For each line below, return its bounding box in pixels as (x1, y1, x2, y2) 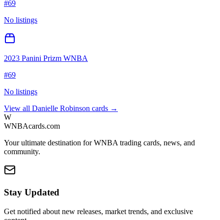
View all (4, 104, 32, 113)
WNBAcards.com (4, 122, 60, 131)
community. (4, 147, 40, 156)
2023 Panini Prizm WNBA (4, 54, 88, 63)
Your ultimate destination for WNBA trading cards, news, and (4, 138, 195, 147)
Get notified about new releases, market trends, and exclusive (4, 207, 193, 216)
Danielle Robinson (32, 104, 90, 113)
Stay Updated (4, 187, 59, 197)
